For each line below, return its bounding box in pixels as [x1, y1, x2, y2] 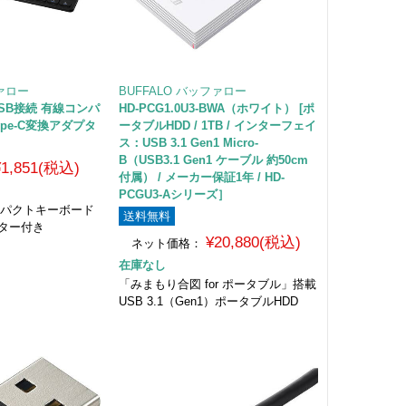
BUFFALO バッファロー [118, 83, 246, 98]
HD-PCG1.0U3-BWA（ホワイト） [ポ [118, 101, 314, 115]
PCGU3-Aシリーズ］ [118, 187, 229, 201]
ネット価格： [130, 236, 202, 250]
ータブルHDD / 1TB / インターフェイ [118, 118, 316, 132]
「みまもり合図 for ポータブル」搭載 [118, 276, 316, 291]
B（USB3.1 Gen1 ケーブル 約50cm [118, 152, 308, 167]
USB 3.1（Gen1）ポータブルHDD [118, 294, 298, 308]
